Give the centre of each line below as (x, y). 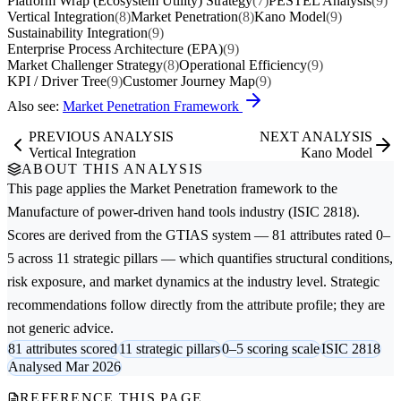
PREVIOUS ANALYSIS (101, 137)
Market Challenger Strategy (85, 65)
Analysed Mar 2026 (64, 367)
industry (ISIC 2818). (298, 212)
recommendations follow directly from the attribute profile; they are (196, 305)
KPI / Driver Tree (57, 81)
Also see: (35, 107)
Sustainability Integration (77, 33)
